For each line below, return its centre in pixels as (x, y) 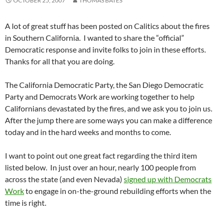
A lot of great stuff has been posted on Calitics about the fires (107, 26)
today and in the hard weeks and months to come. (88, 132)
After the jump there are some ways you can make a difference (109, 120)
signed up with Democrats (168, 179)
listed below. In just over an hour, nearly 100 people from (100, 167)
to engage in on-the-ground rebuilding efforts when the (118, 191)
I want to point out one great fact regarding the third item (101, 156)
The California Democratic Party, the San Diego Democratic (104, 85)
